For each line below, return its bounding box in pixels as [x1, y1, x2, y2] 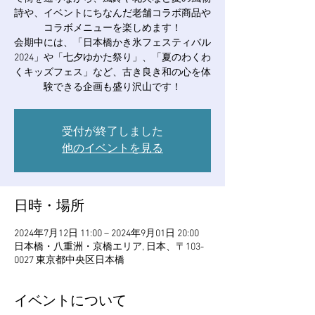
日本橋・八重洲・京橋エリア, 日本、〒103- [14, 241, 204, 253]
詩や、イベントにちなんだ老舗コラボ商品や [14, 8, 211, 20]
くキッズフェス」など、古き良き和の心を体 [14, 67, 211, 79]
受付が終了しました [62, 125, 163, 139]
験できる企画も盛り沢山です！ [44, 82, 181, 94]
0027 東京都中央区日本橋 [14, 255, 124, 266]
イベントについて [14, 293, 127, 310]
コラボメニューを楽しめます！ [44, 22, 181, 34]
